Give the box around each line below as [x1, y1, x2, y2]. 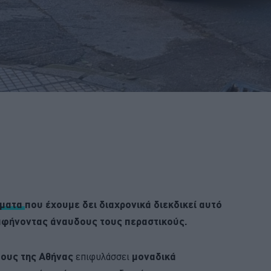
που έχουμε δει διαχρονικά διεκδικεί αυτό [25, 198, 222, 210]
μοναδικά [132, 250, 176, 262]
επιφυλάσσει [73, 250, 132, 263]
